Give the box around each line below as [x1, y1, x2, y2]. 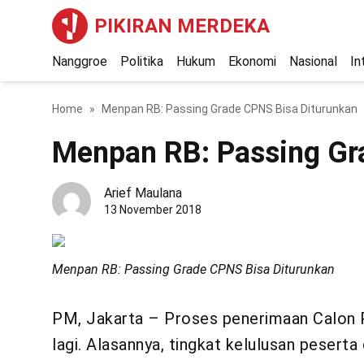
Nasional [289, 54, 337, 69]
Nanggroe [52, 54, 107, 69]
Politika [120, 54, 163, 69]
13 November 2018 [104, 203, 201, 216]
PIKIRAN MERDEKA [94, 15, 270, 37]
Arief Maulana [104, 185, 182, 201]
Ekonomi [228, 54, 276, 69]
